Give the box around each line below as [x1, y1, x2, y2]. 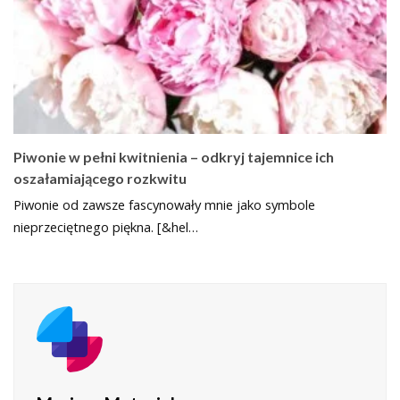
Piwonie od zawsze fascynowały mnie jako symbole [13, 196, 315, 214]
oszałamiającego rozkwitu [13, 170, 187, 187]
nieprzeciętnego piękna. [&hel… [13, 218, 198, 237]
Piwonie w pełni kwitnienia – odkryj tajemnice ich [13, 148, 334, 166]
